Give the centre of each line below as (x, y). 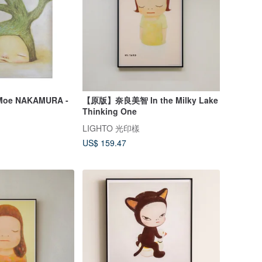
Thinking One (109, 111)
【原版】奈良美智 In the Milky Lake (150, 100)
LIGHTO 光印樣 (111, 128)
